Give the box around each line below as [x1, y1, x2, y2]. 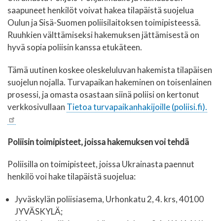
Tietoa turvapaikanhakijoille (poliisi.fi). [67, 101, 207, 112]
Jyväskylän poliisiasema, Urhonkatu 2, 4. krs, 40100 [15, 193, 204, 204]
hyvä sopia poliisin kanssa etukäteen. [7, 42, 142, 53]
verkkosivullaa [7, 101, 61, 112]
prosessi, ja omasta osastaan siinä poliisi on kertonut [7, 89, 199, 100]
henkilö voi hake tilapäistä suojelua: [7, 171, 136, 182]
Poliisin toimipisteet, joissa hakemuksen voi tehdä [7, 136, 189, 147]
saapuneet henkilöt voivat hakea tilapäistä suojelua [7, 5, 194, 16]
